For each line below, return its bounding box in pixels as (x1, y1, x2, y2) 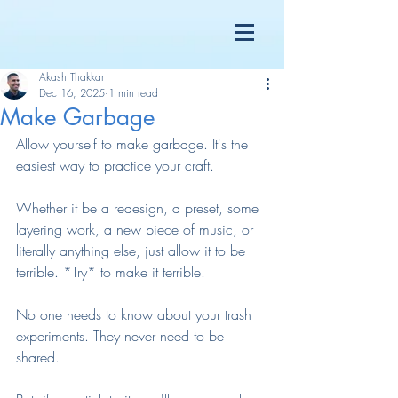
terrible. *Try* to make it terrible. (16, 262, 205, 282)
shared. (16, 347, 60, 367)
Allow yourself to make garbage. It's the (16, 134, 252, 154)
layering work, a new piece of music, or (16, 219, 258, 239)
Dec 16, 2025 (39, 85, 105, 100)
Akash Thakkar (39, 69, 104, 84)
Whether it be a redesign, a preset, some (16, 198, 263, 218)
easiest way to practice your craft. (16, 155, 214, 175)
